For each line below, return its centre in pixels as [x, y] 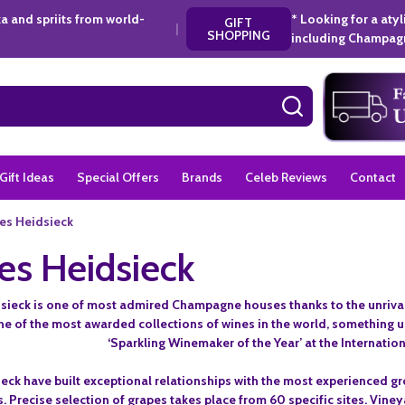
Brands [202, 177]
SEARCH [325, 102]
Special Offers [118, 177]
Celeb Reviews [286, 177]
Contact [372, 177]
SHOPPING [238, 35]
